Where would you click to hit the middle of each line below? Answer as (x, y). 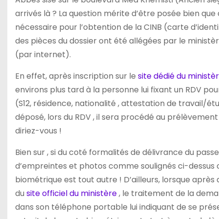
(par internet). (43, 55)
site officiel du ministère (73, 193)
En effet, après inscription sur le (77, 76)
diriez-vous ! (38, 131)
